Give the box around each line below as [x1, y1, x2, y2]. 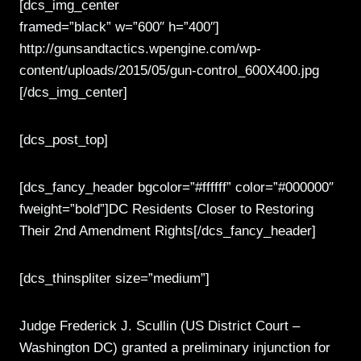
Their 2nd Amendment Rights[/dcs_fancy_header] [19, 222, 316, 239]
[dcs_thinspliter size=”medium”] [19, 270, 210, 286]
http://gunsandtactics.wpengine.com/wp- [19, 40, 261, 56]
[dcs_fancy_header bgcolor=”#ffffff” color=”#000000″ [19, 179, 334, 195]
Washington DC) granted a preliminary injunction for [19, 339, 330, 355]
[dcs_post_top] [19, 131, 108, 147]
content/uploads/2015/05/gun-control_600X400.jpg [19, 62, 319, 78]
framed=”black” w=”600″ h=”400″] [19, 19, 219, 35]
